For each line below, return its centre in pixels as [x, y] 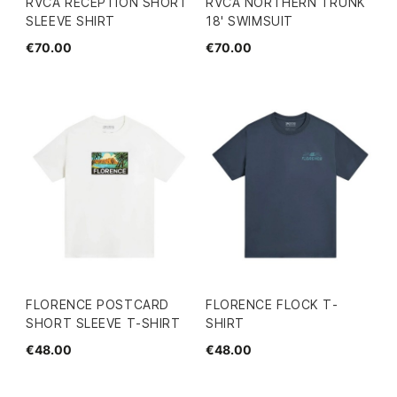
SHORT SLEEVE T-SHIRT [103, 323]
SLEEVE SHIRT [71, 20]
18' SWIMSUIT [249, 20]
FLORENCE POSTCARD [97, 304]
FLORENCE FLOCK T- [272, 304]
